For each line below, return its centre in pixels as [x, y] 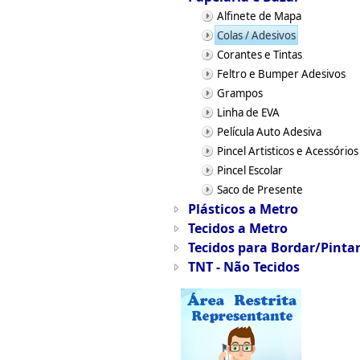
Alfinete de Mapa [259, 16]
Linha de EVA [248, 112]
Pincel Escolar [250, 170]
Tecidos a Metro [237, 228]
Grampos [239, 93]
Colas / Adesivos [256, 35]
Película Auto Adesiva [269, 132]
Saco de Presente [260, 190]
